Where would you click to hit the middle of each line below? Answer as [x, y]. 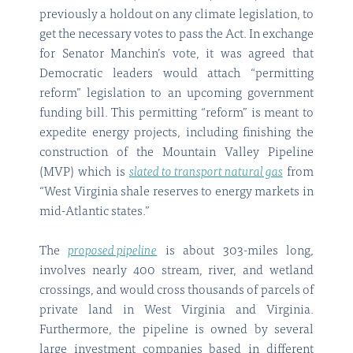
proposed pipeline [113, 252]
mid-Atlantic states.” [95, 212]
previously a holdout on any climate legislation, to [176, 15]
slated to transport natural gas [206, 173]
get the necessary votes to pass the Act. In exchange [176, 35]
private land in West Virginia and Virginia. [176, 311]
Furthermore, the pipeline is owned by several [176, 331]
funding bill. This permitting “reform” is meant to [176, 114]
